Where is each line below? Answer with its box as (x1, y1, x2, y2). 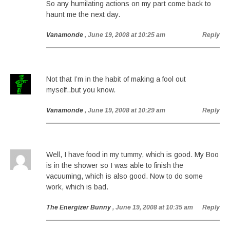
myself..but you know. (46, 86, 116, 94)
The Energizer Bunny (46, 204, 111, 211)
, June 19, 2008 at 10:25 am (85, 31, 165, 39)
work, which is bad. (46, 183, 108, 191)
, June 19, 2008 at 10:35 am (112, 204, 193, 211)
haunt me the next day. (46, 10, 120, 18)
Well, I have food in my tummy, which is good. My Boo (46, 150, 219, 159)
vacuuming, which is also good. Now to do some (46, 172, 203, 180)
